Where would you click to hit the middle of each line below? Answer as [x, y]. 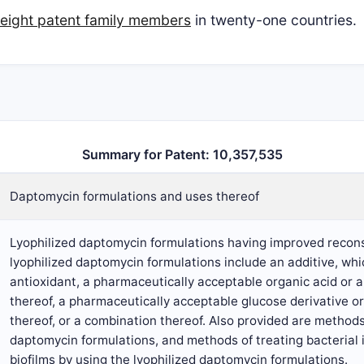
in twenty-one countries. [274, 20]
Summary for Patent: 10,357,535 [182, 154]
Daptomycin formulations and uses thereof [134, 196]
